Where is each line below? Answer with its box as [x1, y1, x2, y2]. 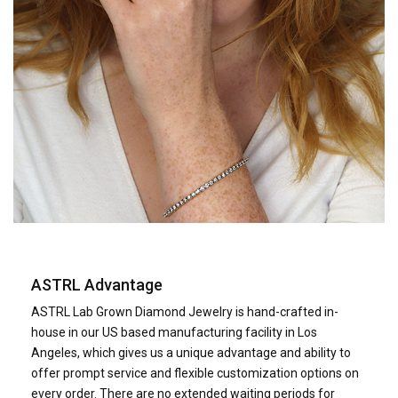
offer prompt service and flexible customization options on [31, 365, 359, 380]
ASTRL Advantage [31, 275, 163, 294]
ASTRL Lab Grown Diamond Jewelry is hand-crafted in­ [31, 304, 338, 319]
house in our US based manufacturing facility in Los [31, 324, 317, 339]
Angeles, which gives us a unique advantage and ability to [31, 345, 351, 360]
